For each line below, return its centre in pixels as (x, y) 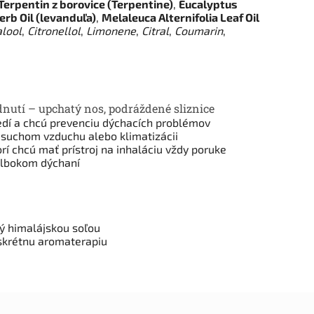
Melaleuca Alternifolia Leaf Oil (180, 17)
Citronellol (54, 30)
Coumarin (199, 30)
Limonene (111, 30)
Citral (155, 30)
